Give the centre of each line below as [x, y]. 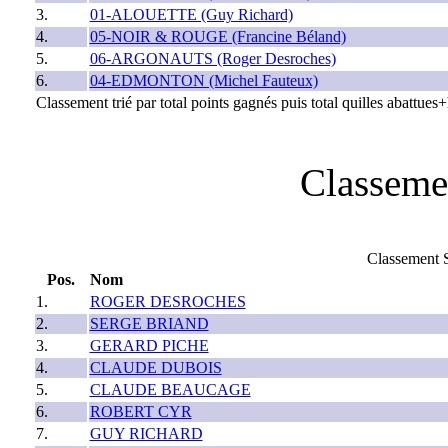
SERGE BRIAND [149, 323]
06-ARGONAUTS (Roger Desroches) [212, 58]
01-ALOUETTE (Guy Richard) [191, 14]
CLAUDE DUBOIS [155, 367]
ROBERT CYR [140, 411]
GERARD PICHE [149, 345]
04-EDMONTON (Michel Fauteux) [203, 80]
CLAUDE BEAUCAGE [170, 389]
